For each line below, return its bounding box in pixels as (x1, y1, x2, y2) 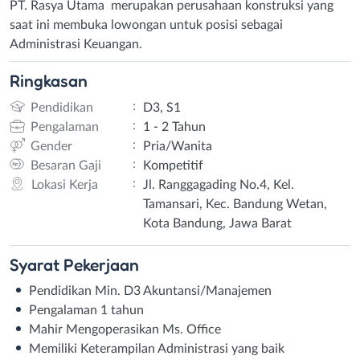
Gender (30, 139, 72, 153)
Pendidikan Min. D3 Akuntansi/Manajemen (29, 284, 272, 297)
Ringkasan (10, 70, 88, 91)
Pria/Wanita (142, 139, 212, 153)
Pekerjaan (63, 253, 139, 275)
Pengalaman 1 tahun (29, 303, 144, 317)
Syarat (10, 253, 63, 275)
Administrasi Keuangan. (10, 37, 142, 51)
